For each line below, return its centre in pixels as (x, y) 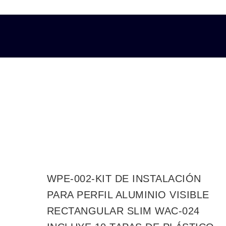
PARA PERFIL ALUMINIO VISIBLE (128, 195)
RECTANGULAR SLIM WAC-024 (123, 211)
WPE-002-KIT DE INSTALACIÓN (124, 179)
